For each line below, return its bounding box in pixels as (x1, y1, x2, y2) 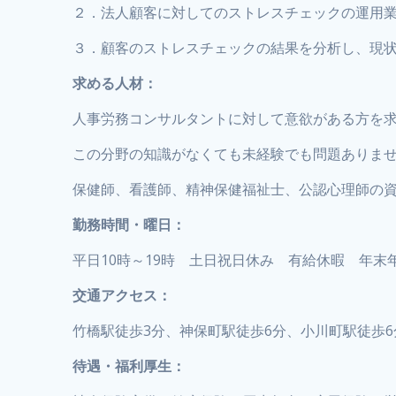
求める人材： (72, 73, 158, 94)
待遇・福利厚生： (72, 356, 187, 377)
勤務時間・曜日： (72, 215, 187, 235)
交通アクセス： (72, 286, 172, 306)
